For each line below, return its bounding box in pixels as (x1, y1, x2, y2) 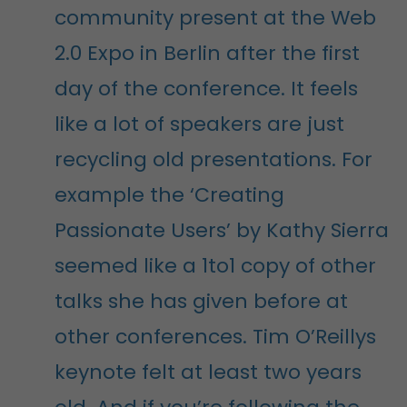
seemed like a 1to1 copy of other (55, 251, 376, 280)
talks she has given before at (55, 286, 348, 315)
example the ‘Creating (55, 180, 284, 209)
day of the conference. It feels (55, 74, 358, 103)
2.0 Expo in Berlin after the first (55, 38, 360, 67)
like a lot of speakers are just (55, 109, 344, 138)
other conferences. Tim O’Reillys (55, 322, 376, 351)
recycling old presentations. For (55, 144, 372, 174)
